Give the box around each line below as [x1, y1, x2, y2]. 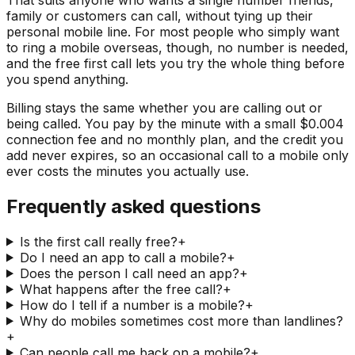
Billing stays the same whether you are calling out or [6, 99, 323, 116]
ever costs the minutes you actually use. [6, 162, 249, 179]
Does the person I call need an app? [19, 265, 239, 281]
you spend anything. [6, 71, 128, 87]
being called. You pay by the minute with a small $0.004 [6, 115, 344, 132]
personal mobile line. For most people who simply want [6, 23, 339, 40]
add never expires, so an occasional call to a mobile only [6, 147, 349, 163]
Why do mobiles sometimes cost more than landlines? [19, 312, 343, 329]
